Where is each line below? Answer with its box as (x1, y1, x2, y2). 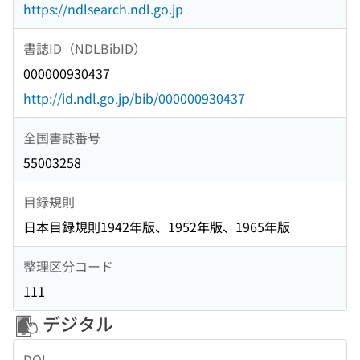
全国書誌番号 (23, 127, 100, 147)
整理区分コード (23, 256, 113, 276)
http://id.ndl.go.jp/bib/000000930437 (23, 88, 245, 108)
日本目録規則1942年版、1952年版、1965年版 (23, 217, 290, 237)
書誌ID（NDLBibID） (23, 38, 146, 58)
